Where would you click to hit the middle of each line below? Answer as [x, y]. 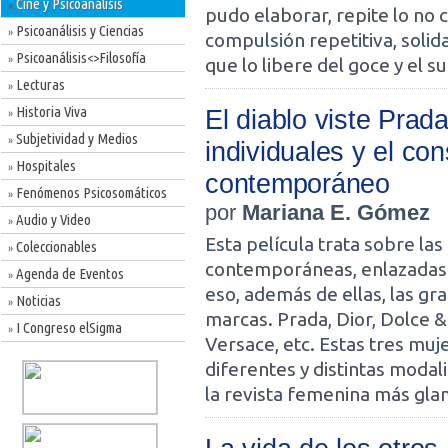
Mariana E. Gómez [336, 212]
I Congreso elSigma [67, 327]
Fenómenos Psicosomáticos [90, 192]
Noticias [37, 300]
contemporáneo [297, 183]
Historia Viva [50, 111]
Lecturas [39, 84]
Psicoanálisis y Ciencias [78, 30]
